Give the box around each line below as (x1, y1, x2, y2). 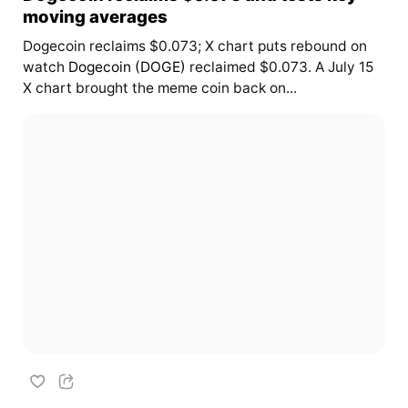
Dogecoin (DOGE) (67, 58, 186, 76)
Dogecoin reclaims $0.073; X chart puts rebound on (22, 37, 367, 55)
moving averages (22, 5, 168, 26)
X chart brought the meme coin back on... (22, 79, 297, 97)
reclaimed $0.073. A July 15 (185, 58, 373, 76)
